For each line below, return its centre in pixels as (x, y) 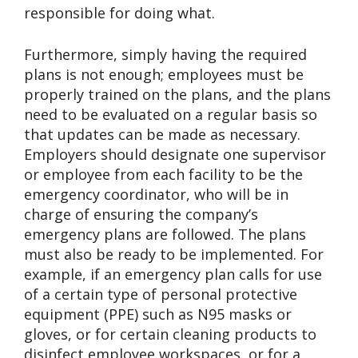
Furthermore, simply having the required (165, 54)
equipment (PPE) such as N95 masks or (158, 314)
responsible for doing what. (119, 12)
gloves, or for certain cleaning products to (170, 334)
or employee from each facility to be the (163, 174)
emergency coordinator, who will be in (156, 194)
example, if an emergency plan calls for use (173, 274)
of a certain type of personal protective (161, 294)
